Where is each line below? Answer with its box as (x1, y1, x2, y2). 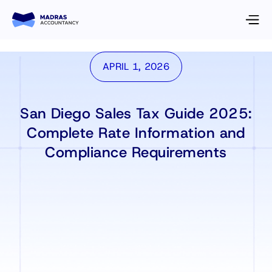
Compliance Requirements (45, 143, 227, 162)
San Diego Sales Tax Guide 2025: (20, 104, 252, 123)
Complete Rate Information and (27, 123, 245, 143)
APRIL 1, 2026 (102, 60, 170, 73)
